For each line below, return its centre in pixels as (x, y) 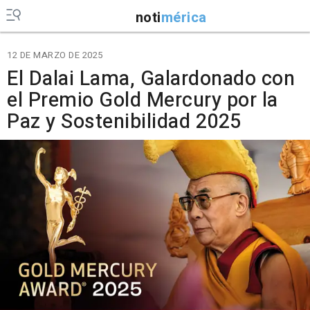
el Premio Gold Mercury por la (143, 100)
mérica (184, 17)
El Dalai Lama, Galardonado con (151, 79)
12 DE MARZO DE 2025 (55, 55)
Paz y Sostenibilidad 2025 (124, 122)
